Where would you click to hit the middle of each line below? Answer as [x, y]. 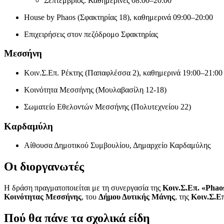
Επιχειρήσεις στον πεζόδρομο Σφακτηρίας [91, 34]
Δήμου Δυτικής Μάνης [137, 197]
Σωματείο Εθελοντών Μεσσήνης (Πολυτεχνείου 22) [107, 107]
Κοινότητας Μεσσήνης [43, 197]
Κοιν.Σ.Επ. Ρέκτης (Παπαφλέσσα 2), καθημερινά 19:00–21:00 [123, 73]
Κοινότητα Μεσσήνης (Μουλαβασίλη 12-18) [95, 90]
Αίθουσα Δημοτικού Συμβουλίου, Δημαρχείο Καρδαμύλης [117, 145]
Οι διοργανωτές [44, 167]
